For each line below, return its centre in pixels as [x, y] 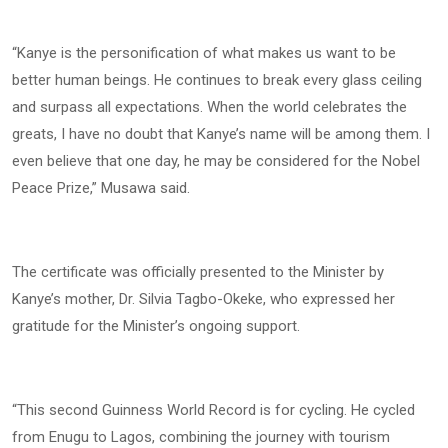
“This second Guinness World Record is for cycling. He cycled [213, 409]
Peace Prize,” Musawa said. [101, 187]
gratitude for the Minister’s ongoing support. [156, 325]
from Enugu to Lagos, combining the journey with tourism [201, 436]
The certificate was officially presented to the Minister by [198, 271]
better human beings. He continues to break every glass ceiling [217, 79]
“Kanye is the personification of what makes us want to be [204, 52]
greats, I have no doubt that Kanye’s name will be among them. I [221, 133]
